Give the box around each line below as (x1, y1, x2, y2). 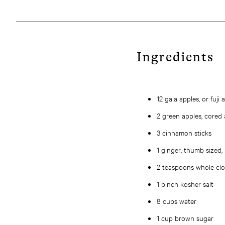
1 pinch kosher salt (157, 179, 213, 188)
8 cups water (157, 196, 196, 205)
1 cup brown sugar (157, 213, 213, 222)
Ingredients (137, 50, 214, 64)
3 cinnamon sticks (157, 128, 211, 137)
